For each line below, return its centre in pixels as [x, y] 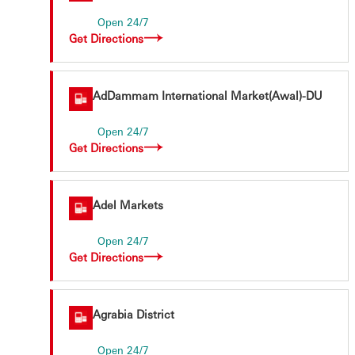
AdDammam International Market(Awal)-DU [208, 95]
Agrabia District [134, 314]
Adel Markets [128, 204]
